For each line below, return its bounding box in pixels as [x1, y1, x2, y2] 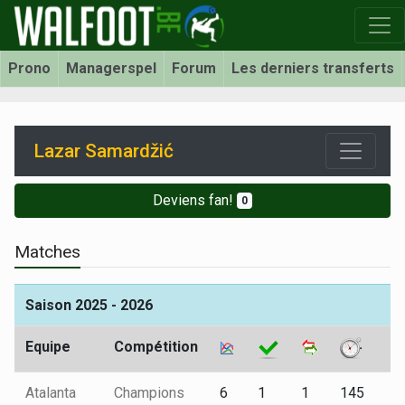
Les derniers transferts [231, 60, 394, 77]
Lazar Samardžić [34, 139, 174, 162]
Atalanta [25, 384, 76, 401]
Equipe [25, 338, 71, 355]
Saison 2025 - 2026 [25, 297, 153, 314]
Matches [14, 241, 80, 262]
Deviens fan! [153, 192, 238, 209]
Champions [114, 384, 184, 401]
